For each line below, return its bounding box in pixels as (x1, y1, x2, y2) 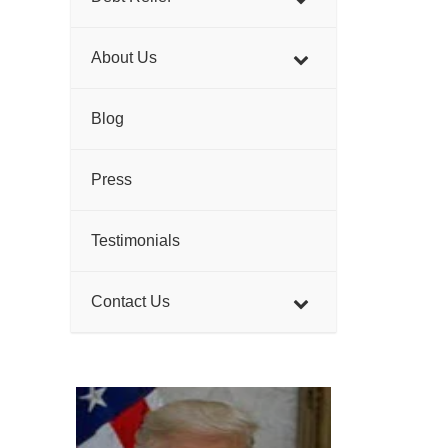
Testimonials (91, 232, 180, 249)
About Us (91, 49, 157, 66)
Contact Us (91, 293, 170, 310)
